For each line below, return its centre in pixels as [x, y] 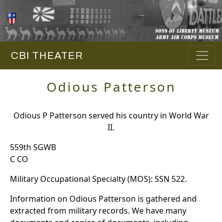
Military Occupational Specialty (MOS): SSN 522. [98, 179]
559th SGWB [33, 147]
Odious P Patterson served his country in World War [111, 116]
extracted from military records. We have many [98, 211]
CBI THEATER [44, 56]
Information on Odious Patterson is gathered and [103, 199]
